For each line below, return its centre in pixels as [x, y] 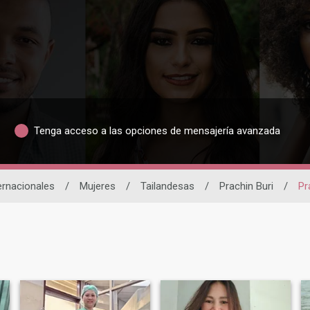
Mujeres [97, 186]
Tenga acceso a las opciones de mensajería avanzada [157, 131]
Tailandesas [167, 186]
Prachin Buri [246, 186]
